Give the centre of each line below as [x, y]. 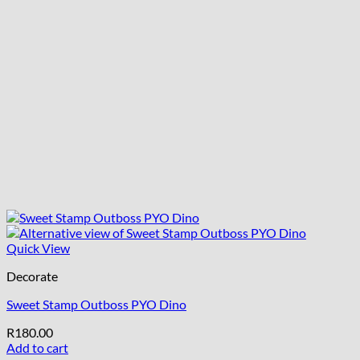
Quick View [38, 248]
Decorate [32, 276]
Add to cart [37, 348]
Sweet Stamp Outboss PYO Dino [96, 305]
